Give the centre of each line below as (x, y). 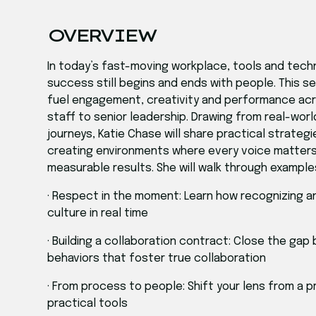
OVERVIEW (101, 36)
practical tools (88, 304)
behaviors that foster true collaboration (157, 259)
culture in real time (98, 214)
